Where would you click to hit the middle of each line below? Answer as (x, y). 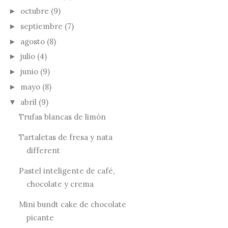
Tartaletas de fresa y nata (65, 137)
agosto (33, 41)
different (43, 151)
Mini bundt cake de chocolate (72, 205)
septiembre (41, 26)
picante (40, 218)
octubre (35, 11)
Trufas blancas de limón (62, 117)
